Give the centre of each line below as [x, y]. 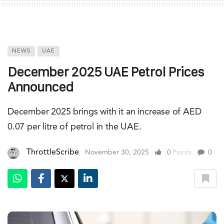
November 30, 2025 [117, 153]
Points [182, 153]
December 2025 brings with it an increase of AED [104, 112]
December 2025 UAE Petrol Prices [106, 72]
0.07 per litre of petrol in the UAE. [74, 127]
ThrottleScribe [53, 153]
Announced [40, 87]
